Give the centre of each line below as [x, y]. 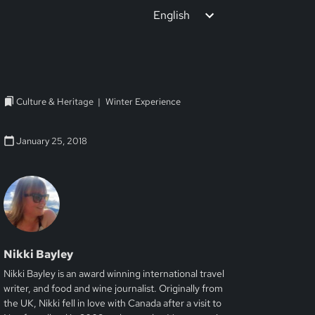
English [172, 15]
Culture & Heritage [55, 102]
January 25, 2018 [52, 141]
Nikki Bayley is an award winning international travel [114, 274]
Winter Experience [143, 102]
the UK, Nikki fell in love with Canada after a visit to [113, 303]
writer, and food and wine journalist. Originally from [114, 288]
